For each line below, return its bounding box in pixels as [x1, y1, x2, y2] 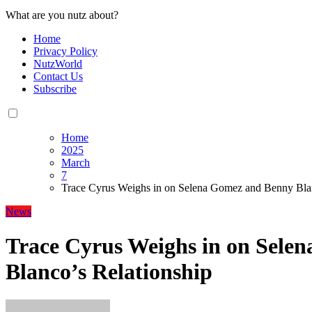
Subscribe [33, 83, 77, 95]
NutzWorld [33, 58, 82, 70]
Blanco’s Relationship [6, 258, 212, 284]
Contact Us [33, 70, 83, 83]
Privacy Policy [33, 45, 97, 58]
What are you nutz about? [6, 9, 118, 22]
